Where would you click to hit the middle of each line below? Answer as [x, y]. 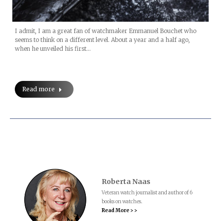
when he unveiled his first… [53, 49]
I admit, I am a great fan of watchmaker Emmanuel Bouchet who [106, 31]
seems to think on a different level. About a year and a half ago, [102, 40]
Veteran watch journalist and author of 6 [147, 192]
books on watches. [122, 201]
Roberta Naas [126, 181]
